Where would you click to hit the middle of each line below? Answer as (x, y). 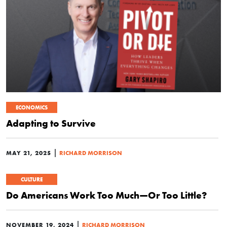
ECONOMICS (32, 107)
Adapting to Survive (51, 123)
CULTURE (32, 179)
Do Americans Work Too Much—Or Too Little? (106, 195)
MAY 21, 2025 (29, 153)
